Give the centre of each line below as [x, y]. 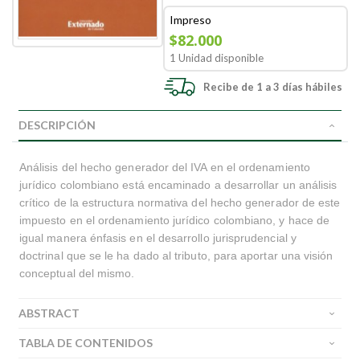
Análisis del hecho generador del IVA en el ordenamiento [165, 167]
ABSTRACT [49, 313]
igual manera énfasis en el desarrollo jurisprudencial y [158, 238]
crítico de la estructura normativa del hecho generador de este [180, 202]
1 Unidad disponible [217, 58]
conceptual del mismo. [77, 273]
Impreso [191, 20]
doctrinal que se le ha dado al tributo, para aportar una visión [176, 256]
